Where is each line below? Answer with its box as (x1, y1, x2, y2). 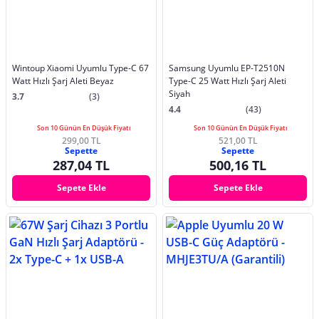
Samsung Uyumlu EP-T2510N (169, 61, 285, 74)
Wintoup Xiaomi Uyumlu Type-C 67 (12, 61, 149, 74)
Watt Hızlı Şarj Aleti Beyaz (12, 74, 114, 87)
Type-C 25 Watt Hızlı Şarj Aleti (169, 74, 286, 87)
